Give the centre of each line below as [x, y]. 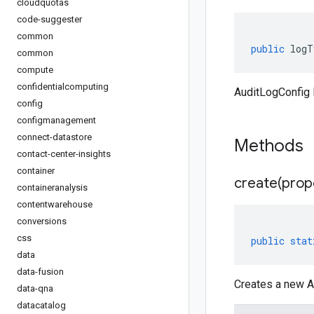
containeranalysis [52, 187]
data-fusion [40, 272]
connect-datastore [54, 137]
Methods [271, 146]
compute [35, 70]
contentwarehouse [55, 204]
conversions [42, 221]
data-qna [35, 288]
